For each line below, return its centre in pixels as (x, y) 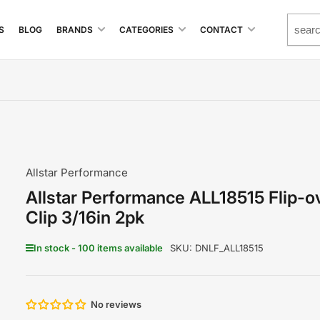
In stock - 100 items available (98, 248)
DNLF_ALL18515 (229, 248)
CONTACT (221, 30)
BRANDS (75, 30)
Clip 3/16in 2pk (85, 217)
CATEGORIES (146, 30)
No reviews (116, 304)
